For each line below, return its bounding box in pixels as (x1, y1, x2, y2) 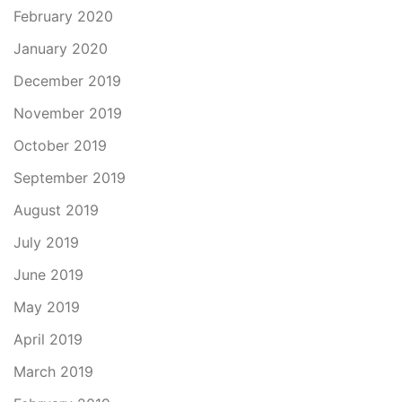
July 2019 (13, 233, 79, 251)
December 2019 (13, 72, 121, 90)
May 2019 (13, 298, 80, 316)
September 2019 (13, 169, 126, 187)
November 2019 (13, 104, 122, 122)
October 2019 (13, 136, 107, 154)
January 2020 (13, 39, 108, 57)
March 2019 (13, 363, 93, 380)
